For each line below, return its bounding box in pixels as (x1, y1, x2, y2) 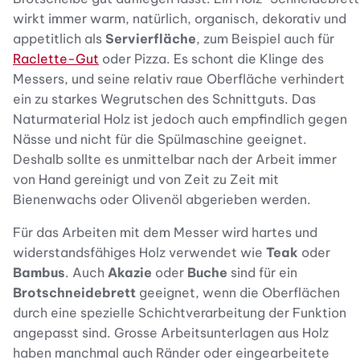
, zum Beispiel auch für (196, 30, 334, 47)
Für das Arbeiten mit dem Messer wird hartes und (13, 223, 317, 240)
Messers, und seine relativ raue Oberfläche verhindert (13, 70, 345, 87)
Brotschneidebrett (13, 284, 136, 301)
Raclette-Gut (13, 50, 99, 67)
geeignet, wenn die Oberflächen (136, 284, 340, 301)
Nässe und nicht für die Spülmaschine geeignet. (13, 130, 307, 147)
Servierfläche (105, 30, 196, 47)
